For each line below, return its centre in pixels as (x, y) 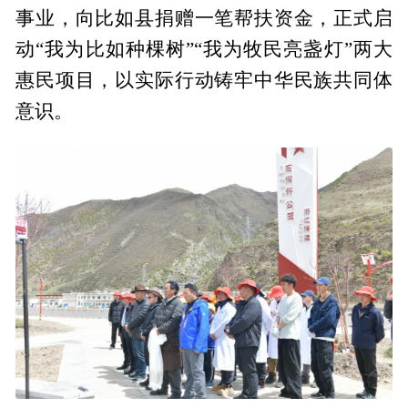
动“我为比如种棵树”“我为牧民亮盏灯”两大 (204, 50)
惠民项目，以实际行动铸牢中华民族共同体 (204, 81)
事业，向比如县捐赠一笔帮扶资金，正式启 (204, 19)
